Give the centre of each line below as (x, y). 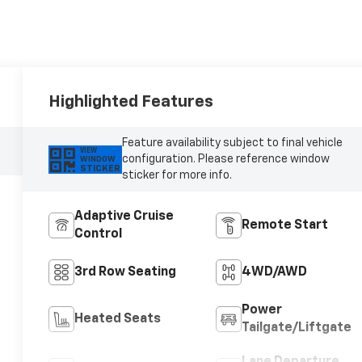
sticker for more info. (177, 176)
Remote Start (284, 226)
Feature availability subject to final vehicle (232, 143)
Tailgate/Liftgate (296, 328)
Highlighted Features (131, 102)
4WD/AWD (274, 273)
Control (99, 235)
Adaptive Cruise (124, 217)
